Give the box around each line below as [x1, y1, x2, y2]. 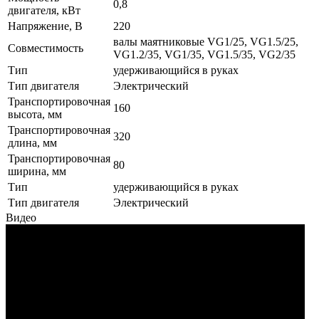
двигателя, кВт [8, 4, 80, 17]
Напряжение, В [8, 20, 83, 33]
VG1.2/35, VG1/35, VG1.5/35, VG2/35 [113, 48, 296, 61]
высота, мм [8, 108, 62, 121]
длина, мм [8, 137, 57, 150]
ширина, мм [8, 165, 66, 178]
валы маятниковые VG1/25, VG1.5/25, [113, 36, 298, 48]
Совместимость [8, 42, 83, 55]
